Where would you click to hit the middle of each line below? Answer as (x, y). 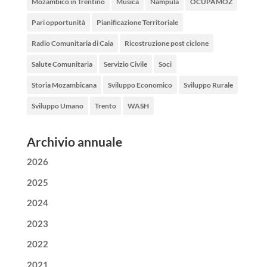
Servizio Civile (125, 64)
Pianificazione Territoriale (137, 23)
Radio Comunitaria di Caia (72, 44)
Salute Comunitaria (62, 64)
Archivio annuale (74, 142)
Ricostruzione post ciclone (166, 44)
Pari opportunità (58, 23)
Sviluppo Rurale (208, 85)
